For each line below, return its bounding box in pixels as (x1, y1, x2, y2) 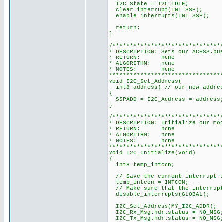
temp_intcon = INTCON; (109, 179, 189, 185)
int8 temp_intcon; (109, 162, 175, 167)
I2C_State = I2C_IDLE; (109, 1, 189, 7)
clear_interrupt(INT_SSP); (109, 7, 203, 13)
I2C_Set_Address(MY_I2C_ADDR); (109, 203, 217, 209)
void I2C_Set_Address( (109, 78, 182, 84)
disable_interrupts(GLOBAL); (109, 191, 210, 197)
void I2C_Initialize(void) (109, 150, 196, 156)
